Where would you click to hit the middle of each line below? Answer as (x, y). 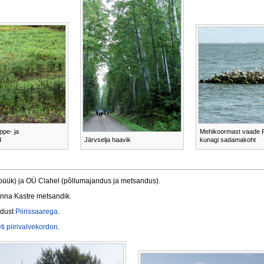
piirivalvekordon (32, 227)
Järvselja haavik (108, 140)
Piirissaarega (37, 211)
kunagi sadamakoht (228, 140)
